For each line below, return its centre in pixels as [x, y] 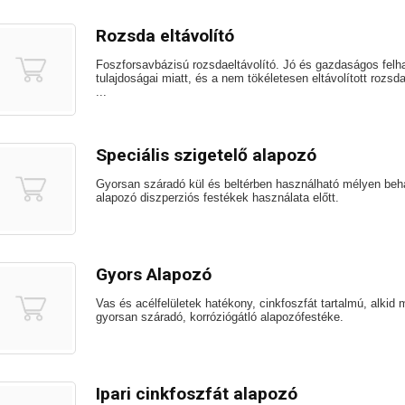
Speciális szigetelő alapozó [206, 155]
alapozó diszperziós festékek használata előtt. [217, 198]
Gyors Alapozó [154, 274]
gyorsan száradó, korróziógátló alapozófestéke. [220, 317]
